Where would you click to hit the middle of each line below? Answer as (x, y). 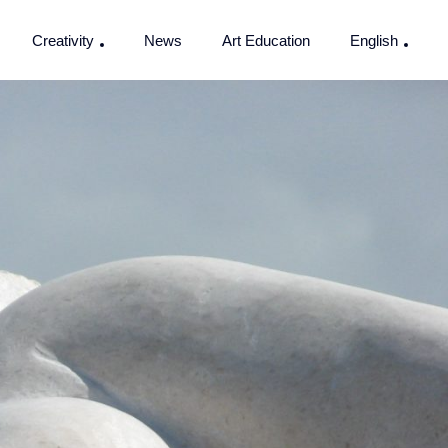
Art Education (266, 40)
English (374, 40)
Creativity (63, 40)
